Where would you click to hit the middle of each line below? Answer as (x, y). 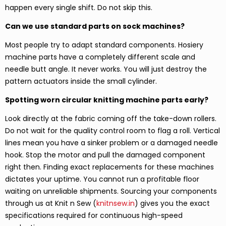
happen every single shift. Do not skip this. (79, 7)
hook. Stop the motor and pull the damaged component (105, 155)
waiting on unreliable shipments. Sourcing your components (111, 191)
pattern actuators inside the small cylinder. (81, 81)
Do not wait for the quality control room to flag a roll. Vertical (112, 130)
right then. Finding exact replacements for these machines (109, 167)
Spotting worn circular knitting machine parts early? (107, 100)
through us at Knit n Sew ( (51, 203)
